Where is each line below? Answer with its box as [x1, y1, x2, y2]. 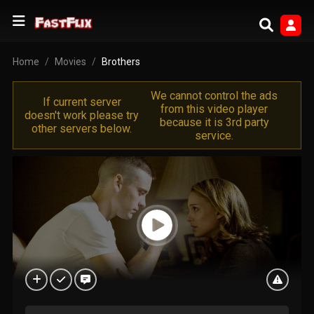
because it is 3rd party [159, 115, 269, 129]
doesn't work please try [25, 109, 139, 122]
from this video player [161, 102, 268, 116]
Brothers [101, 56, 140, 67]
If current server [42, 95, 121, 109]
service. [195, 128, 234, 142]
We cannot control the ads [151, 88, 278, 102]
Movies [54, 56, 86, 67]
